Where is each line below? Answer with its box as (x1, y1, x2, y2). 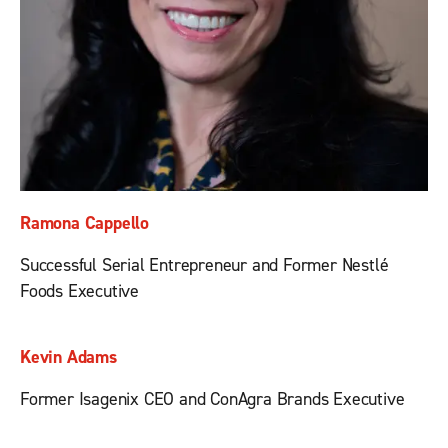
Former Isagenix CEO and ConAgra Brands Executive (20, 388, 405, 411)
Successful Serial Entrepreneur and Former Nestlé (20, 254, 389, 277)
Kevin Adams (20, 346, 117, 369)
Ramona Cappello (20, 212, 150, 235)
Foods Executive (20, 280, 140, 303)
